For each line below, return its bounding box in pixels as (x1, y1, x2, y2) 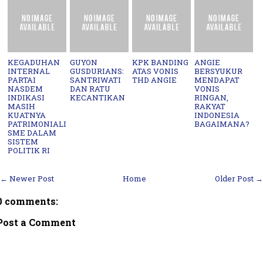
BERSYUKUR (194, 65, 243, 76)
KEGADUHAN (8, 56, 60, 68)
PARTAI (8, 74, 36, 85)
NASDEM (8, 83, 43, 94)
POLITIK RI (8, 144, 50, 156)
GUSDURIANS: (70, 65, 124, 76)
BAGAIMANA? (194, 118, 250, 129)
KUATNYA (8, 109, 46, 120)
